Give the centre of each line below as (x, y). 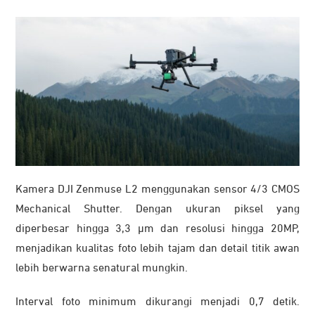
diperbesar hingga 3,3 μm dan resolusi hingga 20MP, (157, 230)
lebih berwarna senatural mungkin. (102, 269)
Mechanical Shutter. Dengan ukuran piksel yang (157, 210)
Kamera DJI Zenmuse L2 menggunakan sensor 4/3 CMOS (157, 190)
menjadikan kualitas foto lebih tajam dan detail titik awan (157, 249)
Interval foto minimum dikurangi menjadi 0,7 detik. (157, 303)
